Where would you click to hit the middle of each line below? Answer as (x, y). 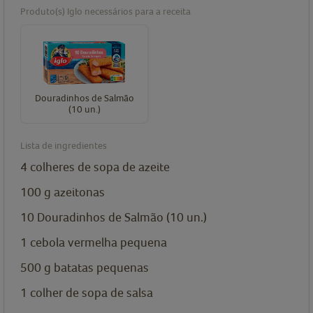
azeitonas (79, 192)
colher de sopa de (77, 293)
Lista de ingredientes (64, 146)
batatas (74, 268)
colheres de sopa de (83, 167)
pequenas (123, 268)
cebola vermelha (74, 242)
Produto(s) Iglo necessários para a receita (105, 12)
